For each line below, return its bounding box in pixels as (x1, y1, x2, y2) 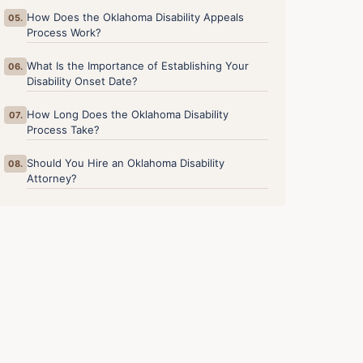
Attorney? (27, 172, 78, 186)
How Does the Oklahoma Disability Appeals (27, 11, 245, 24)
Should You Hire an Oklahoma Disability (27, 156, 225, 170)
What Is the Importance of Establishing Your (27, 59, 250, 73)
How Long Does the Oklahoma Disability (27, 108, 229, 122)
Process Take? (27, 123, 100, 137)
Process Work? (27, 26, 102, 40)
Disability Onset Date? (27, 75, 139, 88)
